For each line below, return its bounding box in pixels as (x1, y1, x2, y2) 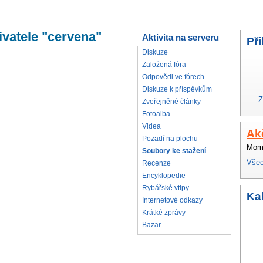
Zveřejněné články (142, 97, 201, 106)
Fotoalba (142, 109, 170, 118)
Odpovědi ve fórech (142, 72, 204, 81)
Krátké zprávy (142, 208, 186, 217)
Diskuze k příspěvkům (142, 85, 212, 93)
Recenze (142, 159, 171, 167)
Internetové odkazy (142, 195, 203, 204)
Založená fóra (142, 60, 186, 69)
